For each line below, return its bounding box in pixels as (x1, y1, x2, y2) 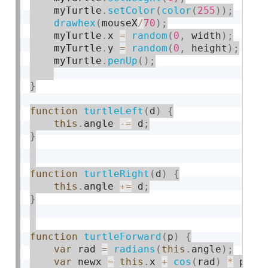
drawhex (54, 17, 96, 29)
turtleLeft (84, 105, 144, 117)
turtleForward (84, 230, 162, 242)
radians (114, 243, 156, 255)
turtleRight (84, 167, 150, 179)
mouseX (102, 17, 138, 29)
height (185, 42, 228, 54)
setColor (108, 4, 156, 16)
